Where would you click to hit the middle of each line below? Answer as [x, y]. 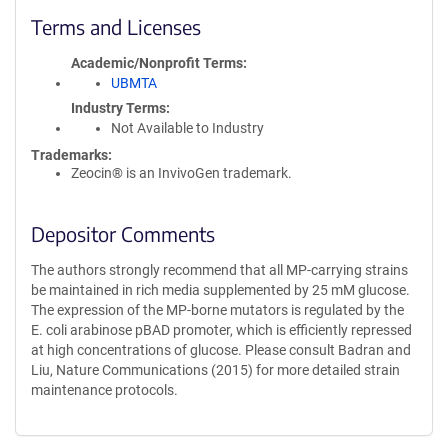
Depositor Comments [123, 233]
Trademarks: [71, 155]
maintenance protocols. [104, 390]
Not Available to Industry [187, 128]
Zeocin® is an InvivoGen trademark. [181, 173]
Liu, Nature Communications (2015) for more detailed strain [215, 370]
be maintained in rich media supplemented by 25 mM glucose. [220, 290]
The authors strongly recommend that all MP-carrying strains [219, 270]
